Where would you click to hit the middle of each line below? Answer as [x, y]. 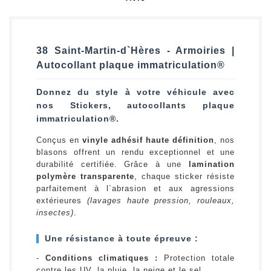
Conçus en [59, 140]
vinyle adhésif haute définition [148, 140]
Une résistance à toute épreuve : [122, 239]
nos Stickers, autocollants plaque [135, 106]
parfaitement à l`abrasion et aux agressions [135, 189]
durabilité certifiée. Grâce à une [113, 165]
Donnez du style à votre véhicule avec [135, 92]
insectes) [55, 213]
